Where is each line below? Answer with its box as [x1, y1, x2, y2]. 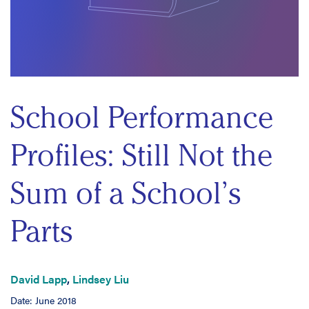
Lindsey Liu [72, 271, 129, 287]
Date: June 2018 [10, 293, 77, 307]
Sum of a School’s [10, 175, 241, 211]
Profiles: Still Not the [10, 137, 272, 173]
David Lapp [10, 271, 67, 287]
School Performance [10, 99, 273, 135]
